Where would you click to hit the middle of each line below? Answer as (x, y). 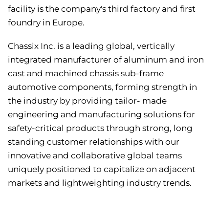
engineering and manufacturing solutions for (101, 115)
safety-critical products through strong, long (100, 128)
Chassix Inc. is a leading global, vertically (91, 46)
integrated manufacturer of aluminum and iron (106, 60)
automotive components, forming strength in (102, 87)
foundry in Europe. (46, 23)
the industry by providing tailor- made (87, 101)
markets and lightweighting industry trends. (100, 183)
